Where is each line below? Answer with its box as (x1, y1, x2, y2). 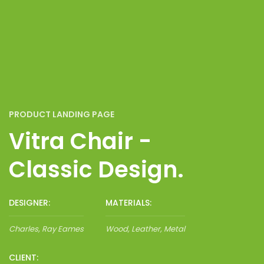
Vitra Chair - (9, 126, 151, 157)
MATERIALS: (105, 197, 151, 209)
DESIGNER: (9, 197, 50, 209)
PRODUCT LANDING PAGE (9, 108, 114, 120)
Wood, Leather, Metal (105, 223, 185, 235)
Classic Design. (9, 154, 184, 185)
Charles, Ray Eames (9, 223, 84, 235)
